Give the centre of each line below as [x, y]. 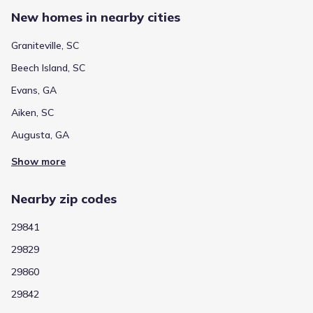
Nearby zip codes [64, 198]
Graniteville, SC [45, 45]
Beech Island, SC [48, 67]
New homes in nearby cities [96, 17]
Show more [38, 161]
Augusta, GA [40, 134]
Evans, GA [34, 90]
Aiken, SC [32, 112]
